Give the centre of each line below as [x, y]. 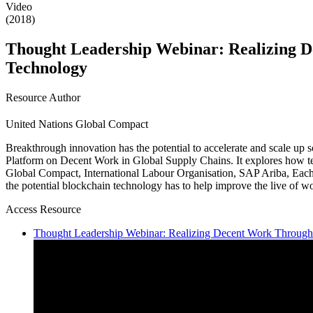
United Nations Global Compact [77, 124]
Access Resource [43, 209]
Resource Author [43, 98]
